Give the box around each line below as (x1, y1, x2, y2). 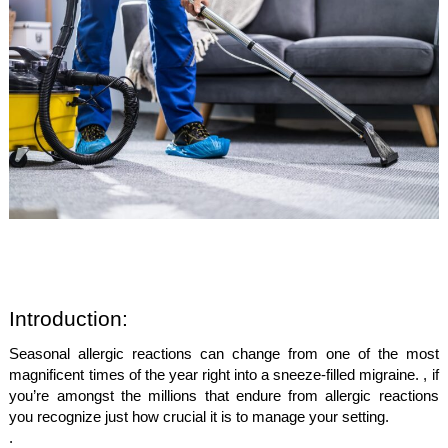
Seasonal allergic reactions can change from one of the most (9, 346, 439, 362)
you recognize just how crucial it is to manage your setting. (9, 409, 390, 425)
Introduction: (9, 307, 129, 331)
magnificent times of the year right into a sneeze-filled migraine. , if (9, 367, 439, 383)
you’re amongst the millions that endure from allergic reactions (9, 388, 439, 404)
